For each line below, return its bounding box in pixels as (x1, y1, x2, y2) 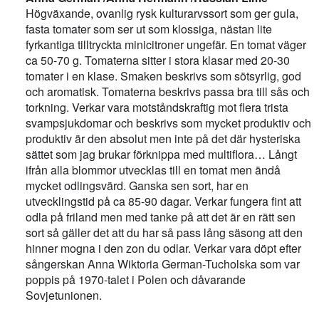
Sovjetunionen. (26, 286, 103, 303)
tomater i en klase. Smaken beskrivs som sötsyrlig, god (26, 67, 302, 84)
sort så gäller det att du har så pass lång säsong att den (26, 224, 303, 241)
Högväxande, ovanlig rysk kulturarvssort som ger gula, (26, 4, 299, 21)
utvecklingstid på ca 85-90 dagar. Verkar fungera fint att (26, 192, 302, 209)
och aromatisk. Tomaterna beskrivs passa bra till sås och (26, 83, 310, 100)
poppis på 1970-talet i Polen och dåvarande (26, 271, 246, 288)
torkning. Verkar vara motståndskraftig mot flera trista (26, 98, 289, 115)
